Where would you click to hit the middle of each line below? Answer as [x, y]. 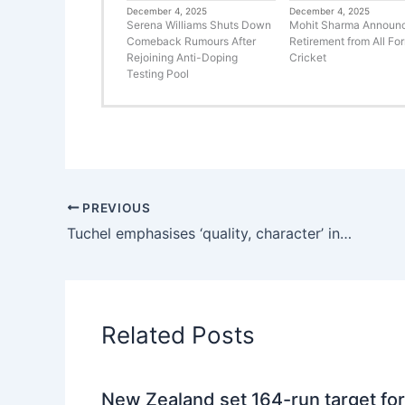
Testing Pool [158, 73]
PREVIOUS [115, 207]
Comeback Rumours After [191, 41]
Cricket [307, 57]
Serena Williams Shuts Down [199, 24]
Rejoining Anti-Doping [182, 57]
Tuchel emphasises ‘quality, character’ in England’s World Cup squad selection [346, 234]
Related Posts [178, 335]
